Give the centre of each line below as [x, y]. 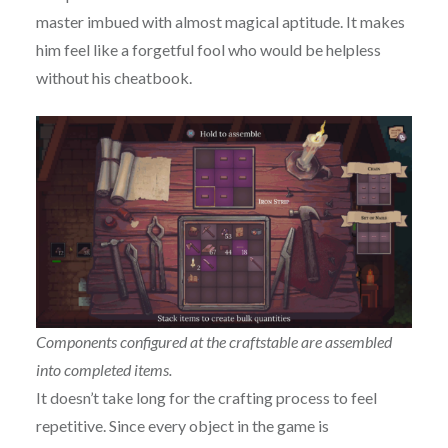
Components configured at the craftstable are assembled [214, 342]
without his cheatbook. [113, 78]
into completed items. [104, 370]
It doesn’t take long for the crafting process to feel [206, 398]
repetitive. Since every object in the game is [182, 426]
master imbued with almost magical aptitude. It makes [220, 22]
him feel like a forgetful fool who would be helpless [208, 50]
